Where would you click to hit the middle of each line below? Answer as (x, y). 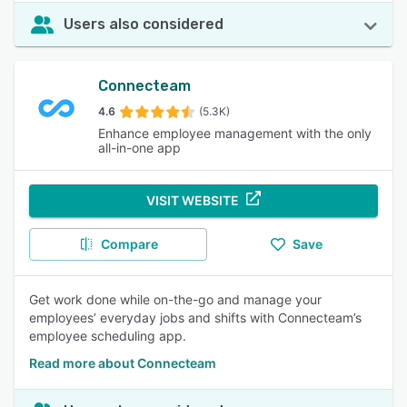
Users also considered (144, 24)
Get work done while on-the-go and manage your (175, 299)
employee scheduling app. (108, 336)
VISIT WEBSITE (193, 200)
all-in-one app (139, 148)
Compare (129, 244)
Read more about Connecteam (123, 363)
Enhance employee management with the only (235, 133)
